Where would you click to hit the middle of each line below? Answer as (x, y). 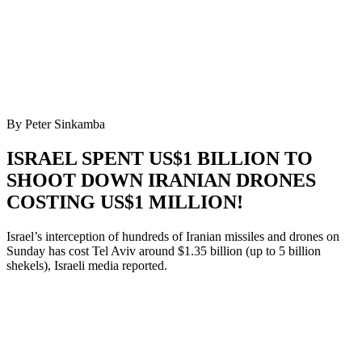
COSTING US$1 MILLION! (125, 202)
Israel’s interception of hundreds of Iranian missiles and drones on (173, 236)
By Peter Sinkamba (56, 124)
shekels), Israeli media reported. (87, 265)
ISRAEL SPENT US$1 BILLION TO (160, 158)
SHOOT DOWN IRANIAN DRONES (161, 180)
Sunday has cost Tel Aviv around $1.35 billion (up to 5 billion (164, 250)
